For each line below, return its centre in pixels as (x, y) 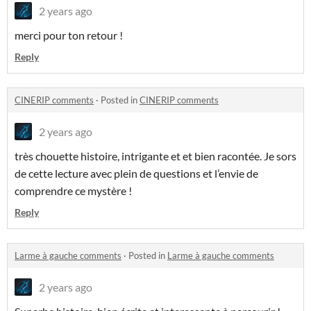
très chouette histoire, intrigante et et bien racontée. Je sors (155, 156)
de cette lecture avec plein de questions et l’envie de (136, 174)
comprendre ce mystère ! (75, 191)
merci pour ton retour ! (70, 35)
